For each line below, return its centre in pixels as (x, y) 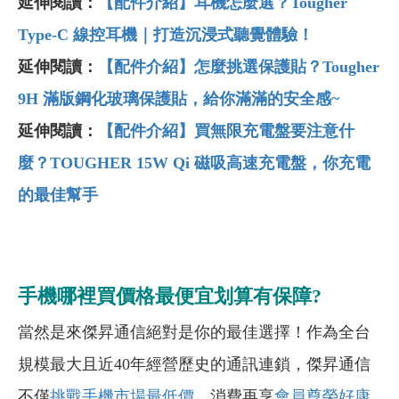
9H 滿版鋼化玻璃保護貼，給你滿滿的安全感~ (179, 99)
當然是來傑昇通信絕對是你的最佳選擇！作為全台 (194, 333)
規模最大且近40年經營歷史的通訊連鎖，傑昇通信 (194, 365)
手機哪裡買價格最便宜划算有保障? (170, 297)
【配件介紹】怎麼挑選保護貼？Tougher (239, 67)
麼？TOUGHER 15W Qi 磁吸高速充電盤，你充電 (194, 163)
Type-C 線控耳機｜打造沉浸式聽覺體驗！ (166, 35)
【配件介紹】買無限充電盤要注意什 (226, 131)
